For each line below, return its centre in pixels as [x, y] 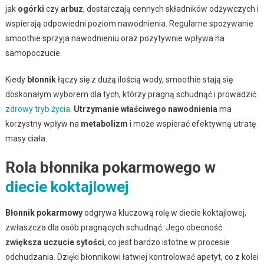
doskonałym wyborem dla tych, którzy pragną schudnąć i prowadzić [131, 94]
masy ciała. [26, 138]
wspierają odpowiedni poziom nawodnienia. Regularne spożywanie [129, 23]
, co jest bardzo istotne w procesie [167, 242]
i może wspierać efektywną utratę [192, 123]
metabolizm [104, 123]
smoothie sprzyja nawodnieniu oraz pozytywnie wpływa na [115, 38]
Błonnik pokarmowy [44, 212]
